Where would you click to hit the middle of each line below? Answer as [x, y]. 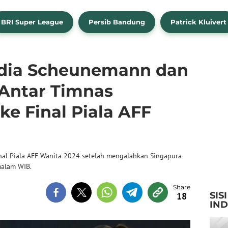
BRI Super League [32, 22]
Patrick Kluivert [198, 22]
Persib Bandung [117, 22]
